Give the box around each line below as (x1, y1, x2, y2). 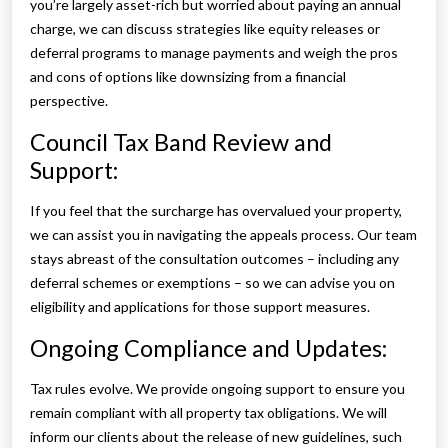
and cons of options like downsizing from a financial (30, 68, 346, 86)
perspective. (30, 92, 108, 110)
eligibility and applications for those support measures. (30, 298, 370, 316)
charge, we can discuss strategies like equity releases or (30, 20, 380, 38)
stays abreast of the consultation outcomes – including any (30, 250, 399, 268)
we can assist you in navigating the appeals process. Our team (30, 226, 417, 244)
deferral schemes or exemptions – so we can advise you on (30, 274, 395, 292)
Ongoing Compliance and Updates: (30, 334, 392, 363)
